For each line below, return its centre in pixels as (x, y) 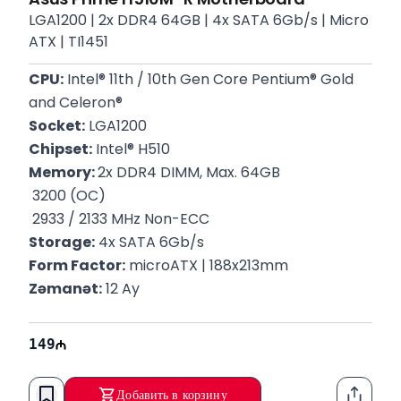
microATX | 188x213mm (207, 265)
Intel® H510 (131, 149)
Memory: (63, 172)
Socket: (57, 126)
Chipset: (60, 149)
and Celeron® (76, 102)
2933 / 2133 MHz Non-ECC (119, 219)
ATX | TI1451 (68, 42)
